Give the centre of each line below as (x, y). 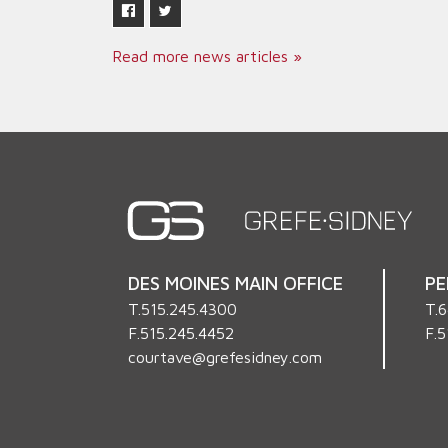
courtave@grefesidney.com (225, 356)
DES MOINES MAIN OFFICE (235, 282)
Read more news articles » (207, 56)
